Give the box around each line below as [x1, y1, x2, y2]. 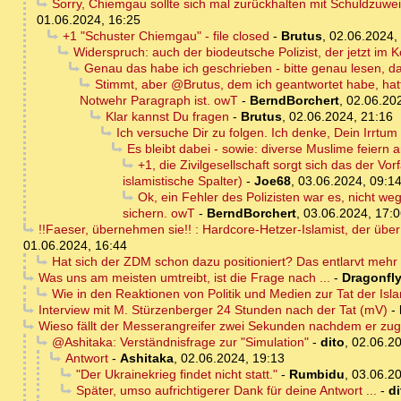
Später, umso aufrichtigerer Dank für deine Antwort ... [75, 383, 377, 398]
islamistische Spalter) [123, 174, 243, 189]
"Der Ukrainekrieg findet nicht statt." [75, 367, 277, 382]
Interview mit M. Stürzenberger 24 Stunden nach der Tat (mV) [38, 303, 388, 318]
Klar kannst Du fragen [105, 109, 229, 124]
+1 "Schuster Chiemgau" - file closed [62, 29, 269, 44]
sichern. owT [123, 206, 195, 221]
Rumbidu [288, 367, 345, 382]
